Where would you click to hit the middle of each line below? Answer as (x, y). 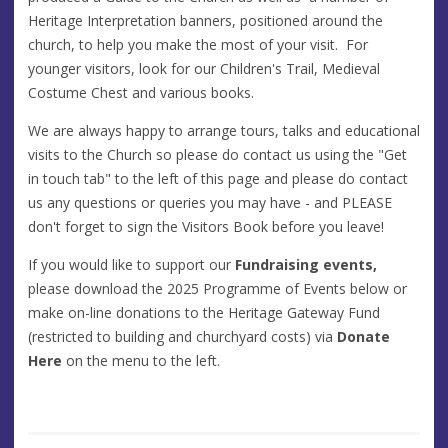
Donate (363, 336)
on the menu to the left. (141, 360)
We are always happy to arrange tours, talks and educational (224, 130)
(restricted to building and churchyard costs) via (182, 336)
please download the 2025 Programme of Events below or (217, 288)
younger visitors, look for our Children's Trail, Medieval (204, 68)
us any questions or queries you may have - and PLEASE (210, 202)
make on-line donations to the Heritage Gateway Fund (204, 312)
